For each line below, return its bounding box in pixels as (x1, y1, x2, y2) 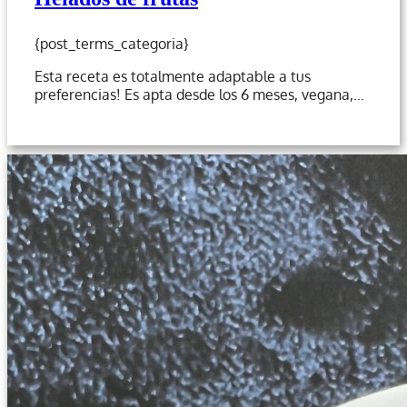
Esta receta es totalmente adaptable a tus (35, 66, 311, 85)
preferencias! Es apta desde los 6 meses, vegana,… (35, 84, 364, 104)
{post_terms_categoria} (35, 34, 189, 53)
